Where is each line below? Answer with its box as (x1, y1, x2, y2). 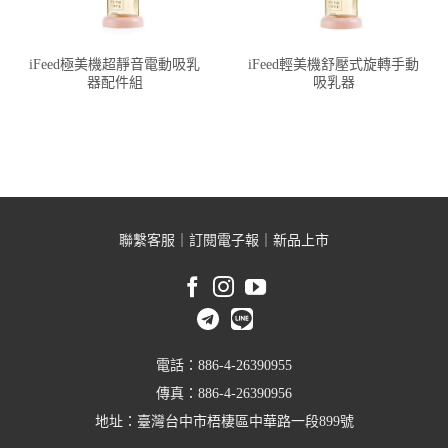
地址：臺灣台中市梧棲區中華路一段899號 (94, 414, 354, 430)
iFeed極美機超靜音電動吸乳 (29, 56, 200, 72)
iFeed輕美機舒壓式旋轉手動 (248, 56, 419, 72)
